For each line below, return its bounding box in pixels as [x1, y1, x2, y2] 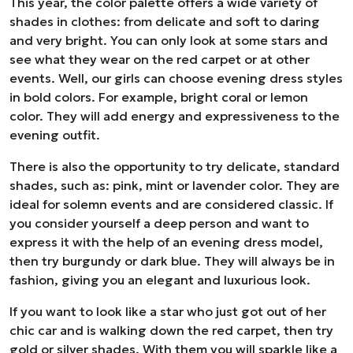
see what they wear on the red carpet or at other [9, 51, 310, 67]
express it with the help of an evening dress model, [9, 234, 323, 250]
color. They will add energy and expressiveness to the [9, 108, 340, 124]
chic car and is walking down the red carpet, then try [9, 322, 333, 338]
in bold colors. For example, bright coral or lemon [9, 89, 308, 105]
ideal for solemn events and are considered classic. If [9, 196, 333, 212]
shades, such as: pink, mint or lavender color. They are [9, 177, 340, 193]
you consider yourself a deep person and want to [9, 215, 309, 231]
